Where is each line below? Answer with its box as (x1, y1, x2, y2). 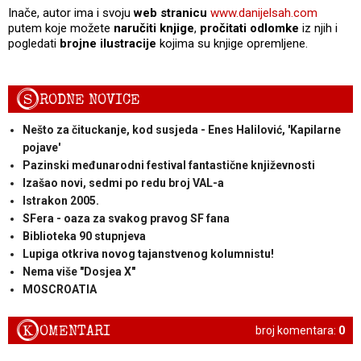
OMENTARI (39, 322, 110, 341)
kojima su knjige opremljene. (156, 35, 308, 51)
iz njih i (299, 20, 338, 35)
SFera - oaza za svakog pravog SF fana (22, 211, 230, 225)
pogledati (8, 35, 60, 51)
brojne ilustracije (60, 35, 156, 51)
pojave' (22, 140, 60, 154)
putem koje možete (8, 20, 114, 35)
